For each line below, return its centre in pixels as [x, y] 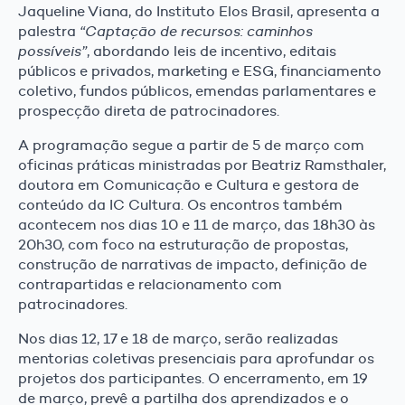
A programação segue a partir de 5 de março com [191, 145]
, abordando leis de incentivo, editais [212, 51]
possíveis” [52, 51]
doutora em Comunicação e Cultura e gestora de [188, 184]
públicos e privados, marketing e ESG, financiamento [200, 71]
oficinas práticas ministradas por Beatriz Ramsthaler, [202, 165]
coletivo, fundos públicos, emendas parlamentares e [197, 90]
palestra [49, 31]
